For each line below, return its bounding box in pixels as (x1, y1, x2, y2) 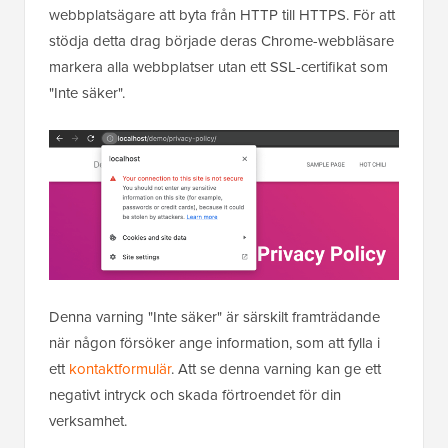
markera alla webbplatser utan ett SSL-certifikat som (49, 56, 388, 79)
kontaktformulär (69, 357, 171, 380)
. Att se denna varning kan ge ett (171, 357, 381, 380)
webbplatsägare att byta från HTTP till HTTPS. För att (49, 4, 395, 27)
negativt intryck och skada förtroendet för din (49, 383, 341, 406)
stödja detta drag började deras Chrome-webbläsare (49, 30, 394, 53)
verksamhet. (49, 409, 127, 432)
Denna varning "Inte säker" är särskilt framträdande (49, 305, 380, 328)
